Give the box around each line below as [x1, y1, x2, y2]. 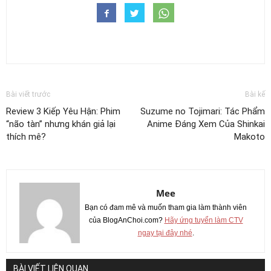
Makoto [234, 131, 265, 143]
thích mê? [6, 131, 46, 143]
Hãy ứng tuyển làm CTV [164, 216, 243, 225]
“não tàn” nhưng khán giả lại [6, 119, 116, 130]
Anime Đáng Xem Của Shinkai [147, 119, 265, 130]
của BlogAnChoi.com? [88, 216, 165, 225]
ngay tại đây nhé [137, 229, 192, 238]
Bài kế [245, 90, 265, 99]
